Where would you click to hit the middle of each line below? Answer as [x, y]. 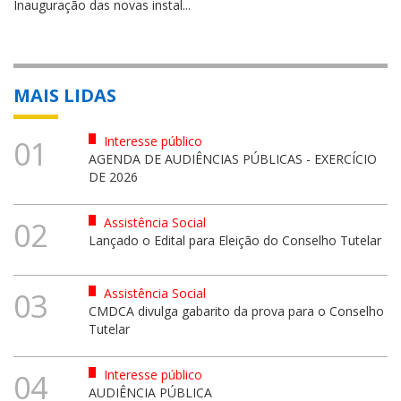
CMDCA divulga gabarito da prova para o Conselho [236, 311]
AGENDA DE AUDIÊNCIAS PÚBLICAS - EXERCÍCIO [232, 158]
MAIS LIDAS [65, 95]
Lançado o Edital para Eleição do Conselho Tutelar [235, 240]
